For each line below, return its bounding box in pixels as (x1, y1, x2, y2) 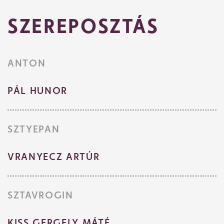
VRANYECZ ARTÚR (7, 150, 100, 163)
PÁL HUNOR (7, 84, 67, 97)
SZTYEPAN (7, 123, 60, 135)
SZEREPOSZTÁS (7, 14, 159, 38)
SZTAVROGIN (7, 189, 73, 201)
